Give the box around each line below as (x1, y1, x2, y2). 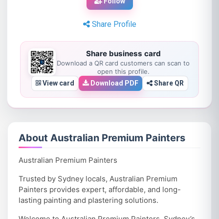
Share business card (86, 48, 161, 58)
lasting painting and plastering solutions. (18, 195, 158, 205)
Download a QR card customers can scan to (57, 59, 190, 67)
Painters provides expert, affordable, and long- (18, 184, 181, 194)
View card (41, 79, 74, 87)
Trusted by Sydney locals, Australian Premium (18, 174, 177, 183)
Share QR (152, 79, 184, 87)
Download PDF (88, 79, 138, 87)
